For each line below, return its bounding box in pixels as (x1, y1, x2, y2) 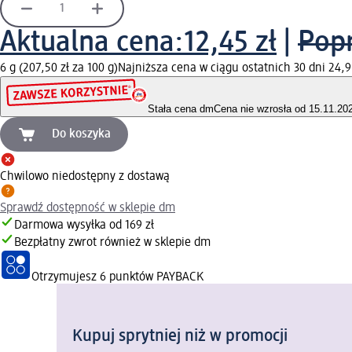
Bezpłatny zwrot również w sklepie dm (14, 236, 211, 250)
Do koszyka (52, 128, 111, 141)
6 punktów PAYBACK (100, 271, 203, 284)
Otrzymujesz (31, 271, 100, 284)
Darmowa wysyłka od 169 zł (14, 219, 154, 233)
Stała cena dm (148, 103, 214, 115)
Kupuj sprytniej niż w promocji (72, 328, 288, 346)
